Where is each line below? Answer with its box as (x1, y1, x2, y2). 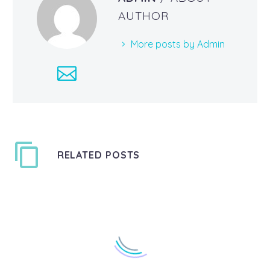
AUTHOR (118, 8, 169, 23)
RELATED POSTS (57, 148, 140, 161)
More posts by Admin (131, 37, 225, 50)
